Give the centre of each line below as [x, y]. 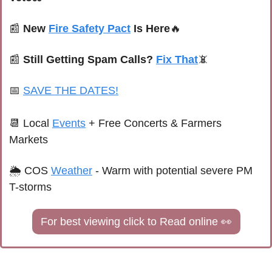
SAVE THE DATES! [71, 91]
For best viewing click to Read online [131, 222]
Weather [72, 171]
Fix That [177, 60]
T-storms [30, 187]
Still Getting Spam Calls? [90, 60]
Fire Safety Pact [90, 29]
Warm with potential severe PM [177, 171]
